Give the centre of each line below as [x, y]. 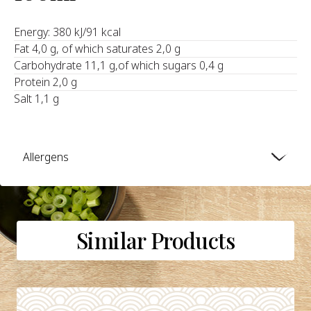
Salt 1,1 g [36, 98]
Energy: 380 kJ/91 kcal [67, 32]
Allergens [46, 157]
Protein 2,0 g [45, 82]
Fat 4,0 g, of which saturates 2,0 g [97, 48]
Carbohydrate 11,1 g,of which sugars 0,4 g [118, 65]
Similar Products [155, 240]
